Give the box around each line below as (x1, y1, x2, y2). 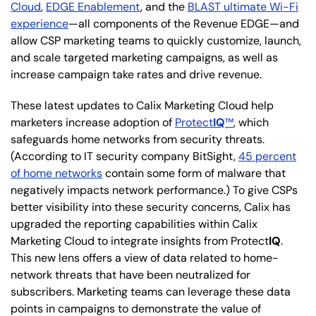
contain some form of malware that (102, 165, 286, 181)
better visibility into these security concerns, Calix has (11, 199, 291, 214)
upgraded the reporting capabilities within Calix (11, 216, 257, 231)
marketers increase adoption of (11, 114, 175, 130)
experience (11, 16, 68, 31)
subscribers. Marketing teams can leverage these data (11, 284, 291, 299)
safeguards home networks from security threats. (11, 131, 265, 147)
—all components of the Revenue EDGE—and (68, 16, 299, 31)
